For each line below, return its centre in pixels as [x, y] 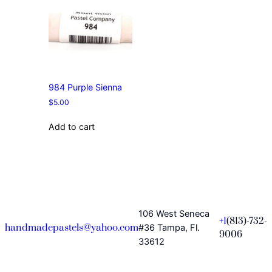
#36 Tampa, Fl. [169, 228]
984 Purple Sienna [85, 87]
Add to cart [72, 127]
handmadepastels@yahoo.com [72, 228]
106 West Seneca [174, 214]
